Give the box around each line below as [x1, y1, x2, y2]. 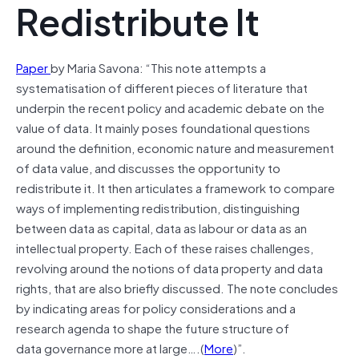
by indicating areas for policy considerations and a [16, 297, 296, 317]
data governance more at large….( [16, 337, 204, 357]
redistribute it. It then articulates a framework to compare [16, 177, 335, 197]
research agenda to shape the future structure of [16, 317, 289, 337]
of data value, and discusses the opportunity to [16, 157, 280, 177]
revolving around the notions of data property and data [16, 257, 323, 277]
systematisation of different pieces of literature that [16, 77, 308, 97]
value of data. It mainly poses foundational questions [16, 117, 310, 137]
